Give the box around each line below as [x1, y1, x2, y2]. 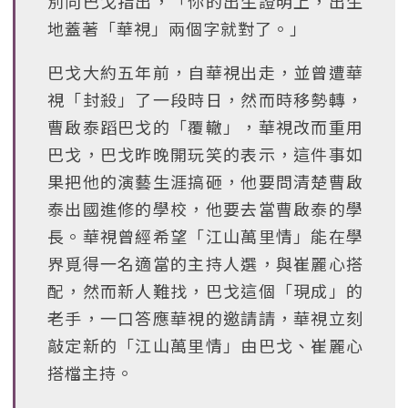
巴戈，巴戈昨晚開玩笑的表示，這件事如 [47, 142, 363, 166]
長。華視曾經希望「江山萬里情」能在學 [47, 224, 363, 248]
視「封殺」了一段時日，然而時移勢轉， [47, 87, 363, 111]
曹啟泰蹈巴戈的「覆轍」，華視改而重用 [47, 115, 363, 138]
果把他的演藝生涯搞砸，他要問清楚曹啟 [47, 169, 363, 193]
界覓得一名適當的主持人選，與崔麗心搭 [47, 251, 363, 275]
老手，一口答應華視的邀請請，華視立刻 [47, 306, 363, 330]
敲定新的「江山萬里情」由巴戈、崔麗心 [47, 333, 363, 357]
